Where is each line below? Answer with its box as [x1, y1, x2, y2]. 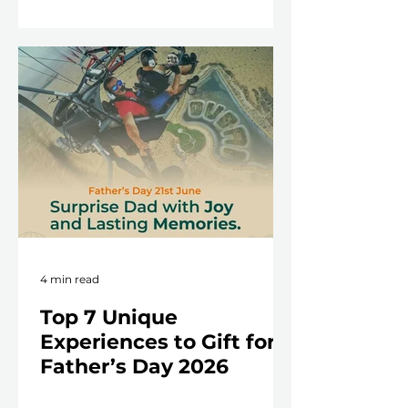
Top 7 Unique [40, 305, 178, 331]
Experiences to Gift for [40, 330, 275, 355]
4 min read [40, 271, 99, 286]
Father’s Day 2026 [40, 354, 229, 380]
